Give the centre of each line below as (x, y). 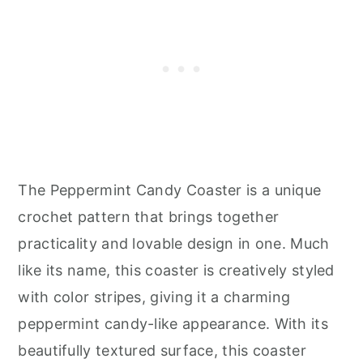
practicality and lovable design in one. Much (174, 244)
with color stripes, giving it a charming (154, 297)
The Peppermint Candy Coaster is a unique (170, 190)
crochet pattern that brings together (149, 217)
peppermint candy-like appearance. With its (173, 324)
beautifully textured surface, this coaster (162, 351)
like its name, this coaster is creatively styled (176, 271)
